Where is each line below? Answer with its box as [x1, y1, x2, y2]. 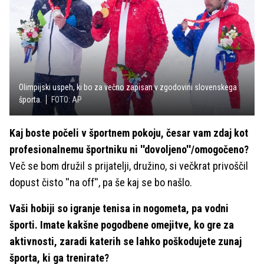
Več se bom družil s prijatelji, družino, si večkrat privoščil [9, 159, 248, 172]
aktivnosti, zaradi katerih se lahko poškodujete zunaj [9, 235, 242, 247]
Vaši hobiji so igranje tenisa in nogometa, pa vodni [9, 202, 229, 214]
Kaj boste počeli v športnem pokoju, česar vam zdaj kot [9, 126, 248, 139]
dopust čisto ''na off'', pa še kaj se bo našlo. [9, 176, 192, 189]
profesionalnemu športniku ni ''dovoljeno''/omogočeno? [9, 143, 249, 156]
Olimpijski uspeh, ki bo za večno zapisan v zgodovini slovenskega [19, 82, 237, 92]
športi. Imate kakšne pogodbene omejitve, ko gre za [9, 218, 234, 231]
